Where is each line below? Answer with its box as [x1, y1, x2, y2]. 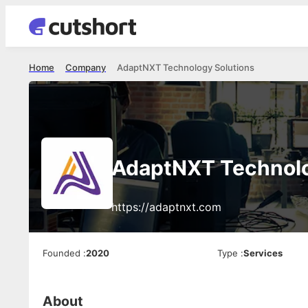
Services [243, 247, 283, 258]
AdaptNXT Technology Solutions [117, 62, 254, 73]
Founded [43, 247, 80, 258]
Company [65, 62, 106, 73]
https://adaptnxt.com [111, 200, 221, 214]
